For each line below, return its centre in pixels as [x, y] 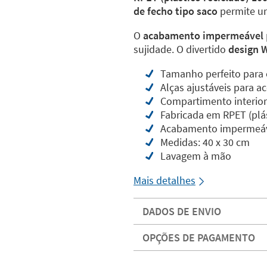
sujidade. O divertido [181, 49]
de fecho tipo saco [176, 11]
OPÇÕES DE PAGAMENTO [199, 237]
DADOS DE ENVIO [182, 211]
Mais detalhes [164, 180]
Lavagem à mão [196, 156]
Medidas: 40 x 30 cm [205, 142]
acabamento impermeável [203, 35]
